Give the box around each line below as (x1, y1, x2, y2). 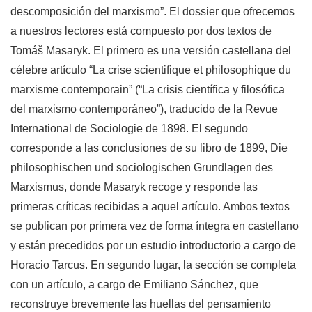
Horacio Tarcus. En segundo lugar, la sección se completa (10, 259, 296, 272)
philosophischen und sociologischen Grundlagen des (10, 162, 273, 174)
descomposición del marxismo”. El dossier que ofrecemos (10, 6, 295, 18)
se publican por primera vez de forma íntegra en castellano (10, 220, 299, 233)
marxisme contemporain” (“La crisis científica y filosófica (10, 84, 285, 96)
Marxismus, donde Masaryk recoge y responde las (10, 181, 260, 194)
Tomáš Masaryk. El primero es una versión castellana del (10, 45, 291, 57)
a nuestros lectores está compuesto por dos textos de (10, 25, 272, 38)
